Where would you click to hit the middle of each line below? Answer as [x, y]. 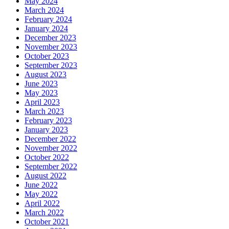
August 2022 [45, 175]
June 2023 [41, 83]
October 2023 [47, 56]
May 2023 [41, 93]
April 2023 [42, 102]
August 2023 [45, 74]
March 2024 [44, 10]
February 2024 [48, 19]
